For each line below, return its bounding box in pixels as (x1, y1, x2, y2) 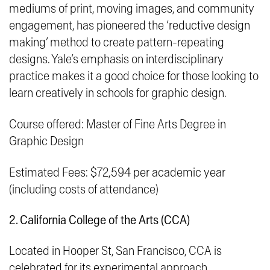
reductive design (169, 19, 250, 32)
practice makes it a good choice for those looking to (9, 69, 259, 83)
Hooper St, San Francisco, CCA (63, 244, 212, 257)
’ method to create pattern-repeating (46, 36, 224, 49)
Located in (9, 244, 63, 257)
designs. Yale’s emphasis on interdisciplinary (9, 52, 224, 66)
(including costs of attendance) (9, 183, 159, 196)
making (9, 36, 46, 49)
